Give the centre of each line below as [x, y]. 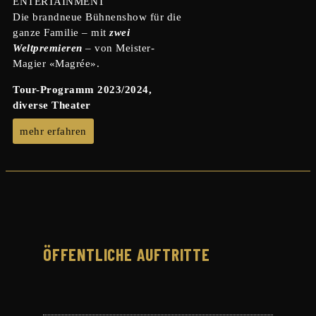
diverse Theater [52, 105]
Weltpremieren [48, 48]
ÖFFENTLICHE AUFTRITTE [126, 255]
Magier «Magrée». [56, 63]
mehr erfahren [53, 131]
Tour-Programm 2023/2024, [82, 89]
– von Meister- [118, 48]
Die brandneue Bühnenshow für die [97, 17]
